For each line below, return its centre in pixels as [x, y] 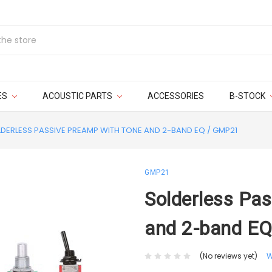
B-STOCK [248, 96]
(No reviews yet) [228, 256]
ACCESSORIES [175, 96]
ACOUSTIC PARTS [78, 96]
